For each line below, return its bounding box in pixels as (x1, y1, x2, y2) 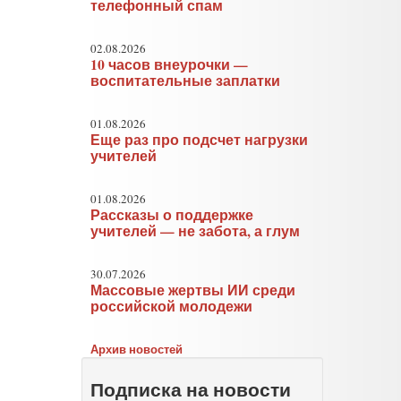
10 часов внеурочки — (90, 55, 249, 74)
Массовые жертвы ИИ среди (90, 280, 296, 300)
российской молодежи (90, 296, 253, 316)
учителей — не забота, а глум (90, 221, 301, 241)
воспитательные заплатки (90, 71, 281, 90)
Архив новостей (90, 340, 183, 357)
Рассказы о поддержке (90, 205, 254, 225)
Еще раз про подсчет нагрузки (90, 130, 309, 149)
